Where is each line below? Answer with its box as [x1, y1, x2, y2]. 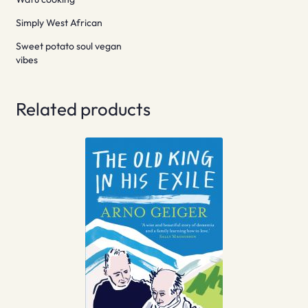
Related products [15, 98, 151, 121]
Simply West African [15, 16, 102, 30]
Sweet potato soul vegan [15, 40, 122, 53]
